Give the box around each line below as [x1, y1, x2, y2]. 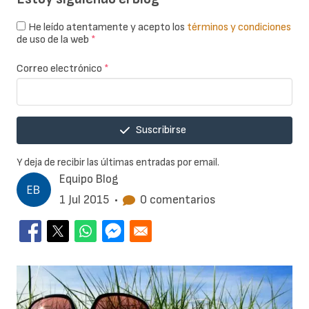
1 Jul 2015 [59, 192, 109, 208]
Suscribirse [136, 123, 186, 137]
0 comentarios [140, 192, 216, 208]
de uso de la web [17, 33, 91, 47]
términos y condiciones [187, 21, 291, 34]
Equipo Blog [59, 172, 119, 187]
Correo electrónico [17, 62, 104, 76]
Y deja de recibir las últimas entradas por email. [17, 156, 219, 170]
